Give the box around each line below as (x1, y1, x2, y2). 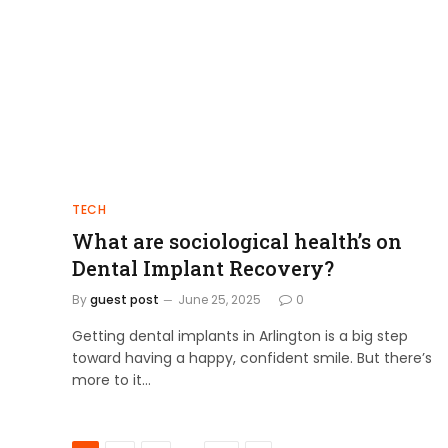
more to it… (72, 369, 151, 390)
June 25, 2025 (178, 290, 261, 308)
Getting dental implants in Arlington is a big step (72, 325, 408, 346)
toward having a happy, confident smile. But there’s (72, 347, 432, 368)
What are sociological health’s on (72, 227, 402, 254)
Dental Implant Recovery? (72, 254, 334, 281)
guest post (90, 290, 159, 308)
